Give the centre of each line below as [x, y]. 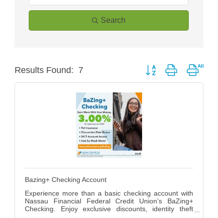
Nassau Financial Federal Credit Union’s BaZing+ [109, 201]
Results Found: [44, 70]
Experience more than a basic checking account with [109, 193]
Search [113, 20]
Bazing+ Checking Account [66, 179]
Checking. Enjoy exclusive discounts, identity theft [109, 209]
